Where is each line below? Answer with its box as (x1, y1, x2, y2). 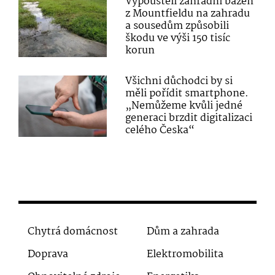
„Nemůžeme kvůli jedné (125, 97, 243, 114)
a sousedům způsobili (125, 17, 230, 34)
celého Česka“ (125, 122, 195, 139)
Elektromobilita (147, 246, 223, 263)
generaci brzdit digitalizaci (125, 109, 253, 126)
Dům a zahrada (147, 223, 219, 241)
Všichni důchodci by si (125, 72, 233, 90)
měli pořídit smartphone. (125, 85, 249, 102)
